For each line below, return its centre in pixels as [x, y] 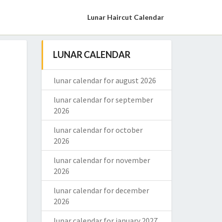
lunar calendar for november [102, 160]
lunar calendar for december [101, 190]
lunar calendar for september [103, 100]
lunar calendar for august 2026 [105, 80]
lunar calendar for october [98, 130]
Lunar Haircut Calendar [126, 17]
